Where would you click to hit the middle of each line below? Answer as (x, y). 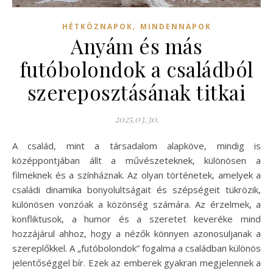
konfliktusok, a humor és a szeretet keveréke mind (136, 219)
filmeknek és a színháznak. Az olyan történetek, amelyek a (136, 175)
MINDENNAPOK (175, 27)
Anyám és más (136, 46)
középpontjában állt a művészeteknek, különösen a (136, 161)
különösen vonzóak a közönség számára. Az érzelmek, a (136, 204)
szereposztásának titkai (136, 92)
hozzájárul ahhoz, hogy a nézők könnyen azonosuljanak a (136, 234)
